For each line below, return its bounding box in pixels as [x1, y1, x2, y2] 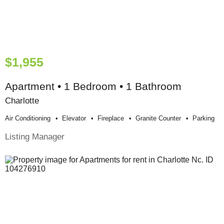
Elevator [62, 114, 86, 122]
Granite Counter [135, 114, 181, 122]
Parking [192, 114, 214, 122]
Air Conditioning [5, 114, 50, 122]
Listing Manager [5, 131, 64, 141]
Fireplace [97, 114, 124, 122]
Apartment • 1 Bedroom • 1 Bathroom [5, 80, 181, 92]
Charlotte [5, 95, 39, 105]
